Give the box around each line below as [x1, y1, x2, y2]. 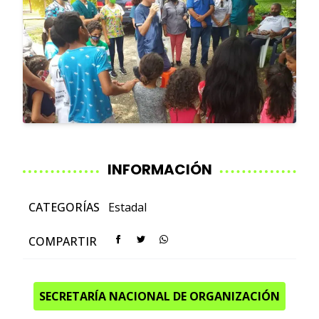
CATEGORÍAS [28, 199, 103, 215]
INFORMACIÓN [107, 159, 212, 179]
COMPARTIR [28, 233, 97, 249]
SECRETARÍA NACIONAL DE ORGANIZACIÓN [39, 288, 280, 304]
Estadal [108, 199, 147, 215]
